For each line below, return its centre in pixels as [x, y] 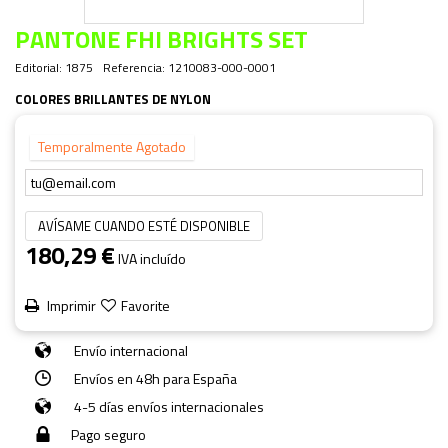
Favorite [145, 305]
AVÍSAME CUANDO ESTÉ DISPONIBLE [144, 225]
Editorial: [38, 67]
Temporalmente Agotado [112, 146]
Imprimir [70, 305]
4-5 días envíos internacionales [167, 406]
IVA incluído [152, 258]
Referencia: [134, 67]
